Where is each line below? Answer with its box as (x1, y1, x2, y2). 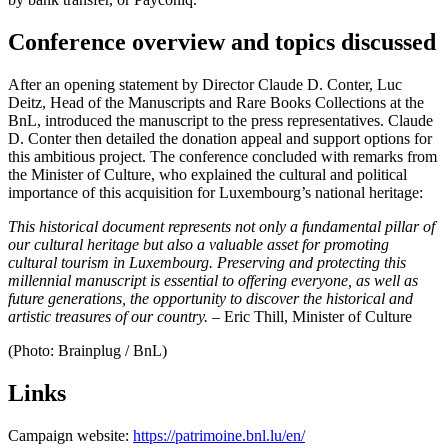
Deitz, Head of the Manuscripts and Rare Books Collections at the (8, 94, 424, 112)
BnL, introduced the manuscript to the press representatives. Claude (8, 112, 433, 130)
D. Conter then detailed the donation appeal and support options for (8, 130, 432, 148)
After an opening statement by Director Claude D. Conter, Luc (8, 76, 402, 94)
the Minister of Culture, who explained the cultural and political (8, 166, 407, 184)
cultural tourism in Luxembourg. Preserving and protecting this (8, 254, 406, 272)
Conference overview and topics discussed (8, 29, 436, 56)
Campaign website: (8, 427, 133, 445)
